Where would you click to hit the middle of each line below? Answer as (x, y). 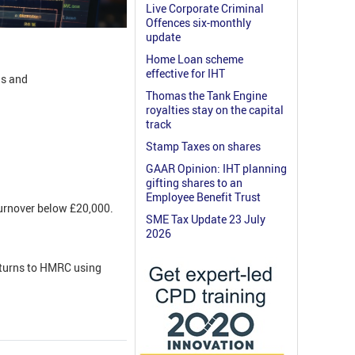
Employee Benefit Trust (203, 197)
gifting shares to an (194, 183)
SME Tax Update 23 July (206, 219)
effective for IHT (185, 74)
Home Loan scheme (195, 59)
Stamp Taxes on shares (203, 147)
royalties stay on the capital (215, 110)
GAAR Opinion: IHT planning (216, 169)
